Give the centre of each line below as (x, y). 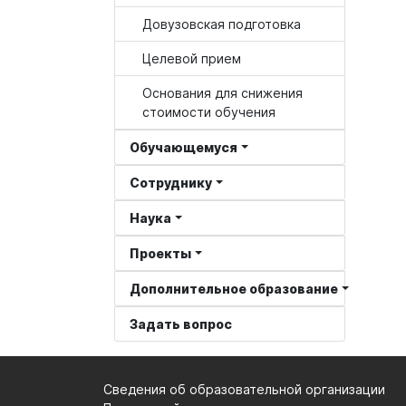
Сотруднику (171, 183)
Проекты (160, 253)
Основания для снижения (222, 93)
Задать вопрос (181, 324)
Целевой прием (192, 58)
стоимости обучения (209, 112)
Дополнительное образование (234, 289)
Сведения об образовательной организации (244, 389)
